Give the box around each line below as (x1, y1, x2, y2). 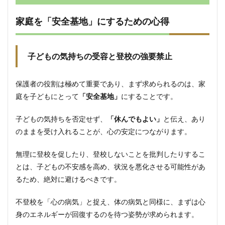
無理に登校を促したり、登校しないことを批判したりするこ (16, 150, 205, 158)
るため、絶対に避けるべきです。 (16, 175, 121, 183)
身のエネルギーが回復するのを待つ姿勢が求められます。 (16, 210, 198, 218)
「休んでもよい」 (107, 115, 163, 123)
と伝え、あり (163, 115, 205, 123)
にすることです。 (121, 92, 177, 100)
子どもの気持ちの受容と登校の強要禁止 (28, 51, 172, 61)
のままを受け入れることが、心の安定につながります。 (16, 127, 191, 136)
